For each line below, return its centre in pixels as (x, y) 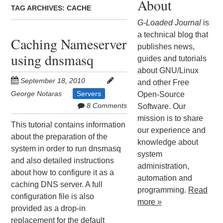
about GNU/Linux (168, 70)
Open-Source (161, 94)
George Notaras (37, 94)
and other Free (164, 82)
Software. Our (162, 106)
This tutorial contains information (68, 125)
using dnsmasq (53, 60)
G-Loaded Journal (169, 22)
